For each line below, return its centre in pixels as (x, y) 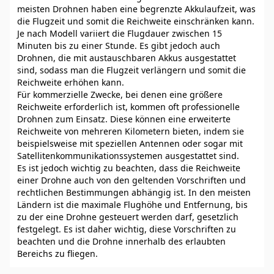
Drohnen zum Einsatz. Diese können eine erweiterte (124, 119)
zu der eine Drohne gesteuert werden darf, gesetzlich (128, 217)
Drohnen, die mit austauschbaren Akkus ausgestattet (127, 58)
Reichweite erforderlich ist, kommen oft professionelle (128, 107)
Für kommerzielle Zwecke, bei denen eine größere (120, 94)
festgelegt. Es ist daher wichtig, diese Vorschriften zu (127, 229)
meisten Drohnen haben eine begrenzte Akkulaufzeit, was (136, 9)
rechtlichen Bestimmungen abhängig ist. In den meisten (134, 192)
